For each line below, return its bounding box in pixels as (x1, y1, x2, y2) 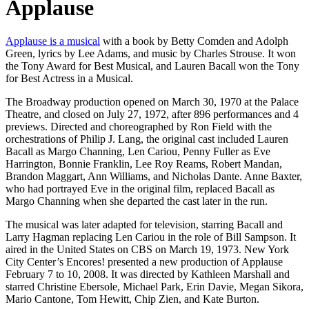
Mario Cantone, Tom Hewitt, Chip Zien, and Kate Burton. (6, 293, 259, 306)
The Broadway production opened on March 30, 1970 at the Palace (6, 96, 299, 108)
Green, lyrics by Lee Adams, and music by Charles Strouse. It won (6, 48, 296, 60)
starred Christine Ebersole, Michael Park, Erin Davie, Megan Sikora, (6, 281, 303, 293)
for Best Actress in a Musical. (6, 72, 133, 85)
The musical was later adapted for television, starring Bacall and (6, 219, 283, 231)
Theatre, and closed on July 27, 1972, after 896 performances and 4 (6, 108, 299, 121)
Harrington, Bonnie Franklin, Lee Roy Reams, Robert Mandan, (6, 158, 282, 170)
